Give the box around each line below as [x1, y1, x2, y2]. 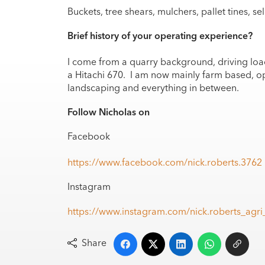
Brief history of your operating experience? [67, 29, 253, 41]
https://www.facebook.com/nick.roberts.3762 [67, 156, 262, 169]
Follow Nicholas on [67, 106, 150, 118]
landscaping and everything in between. [67, 81, 239, 93]
